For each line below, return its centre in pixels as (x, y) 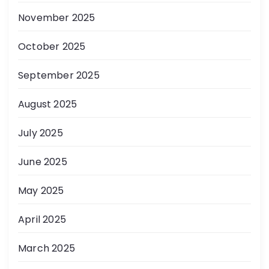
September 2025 (59, 76)
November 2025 (57, 18)
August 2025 (48, 104)
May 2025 (41, 191)
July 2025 (41, 133)
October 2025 (52, 47)
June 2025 (43, 162)
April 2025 (42, 220)
